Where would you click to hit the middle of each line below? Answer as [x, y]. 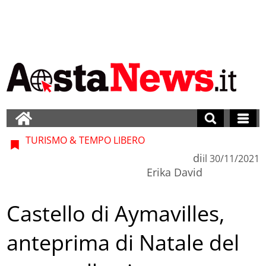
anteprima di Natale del [123, 243]
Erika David [174, 172]
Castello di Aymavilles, [116, 214]
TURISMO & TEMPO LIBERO [84, 140]
